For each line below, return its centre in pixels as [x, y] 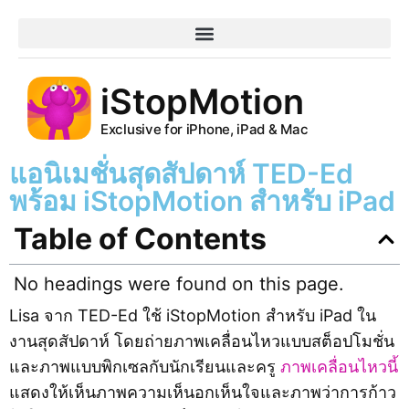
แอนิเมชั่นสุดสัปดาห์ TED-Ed [181, 173]
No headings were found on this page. [179, 284]
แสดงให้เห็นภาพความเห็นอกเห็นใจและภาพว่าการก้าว [203, 392]
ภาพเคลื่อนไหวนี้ [339, 367]
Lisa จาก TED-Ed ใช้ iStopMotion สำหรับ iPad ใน [193, 315]
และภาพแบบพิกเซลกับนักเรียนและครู [145, 367]
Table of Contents [140, 239]
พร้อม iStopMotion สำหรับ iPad [202, 201]
